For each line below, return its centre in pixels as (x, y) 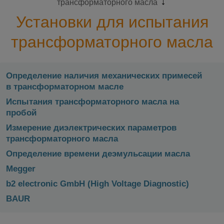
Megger (21, 169)
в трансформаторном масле (65, 87)
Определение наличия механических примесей (104, 76)
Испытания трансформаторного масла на (92, 102)
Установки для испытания (112, 22)
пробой (21, 113)
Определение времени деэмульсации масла (98, 154)
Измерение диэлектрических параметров (91, 128)
